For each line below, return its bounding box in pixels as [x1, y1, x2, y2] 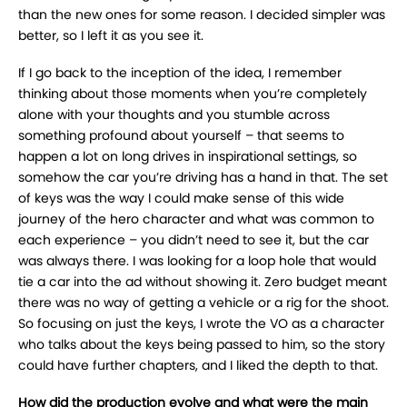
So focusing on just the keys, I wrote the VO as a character [18, 314, 384, 333]
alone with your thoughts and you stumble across [18, 105, 330, 124]
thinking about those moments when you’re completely [18, 84, 367, 104]
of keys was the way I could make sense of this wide [18, 189, 344, 208]
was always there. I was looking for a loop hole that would [18, 252, 376, 271]
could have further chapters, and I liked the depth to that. [18, 356, 378, 375]
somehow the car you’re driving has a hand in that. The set [18, 168, 388, 187]
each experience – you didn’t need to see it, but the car [18, 231, 369, 250]
